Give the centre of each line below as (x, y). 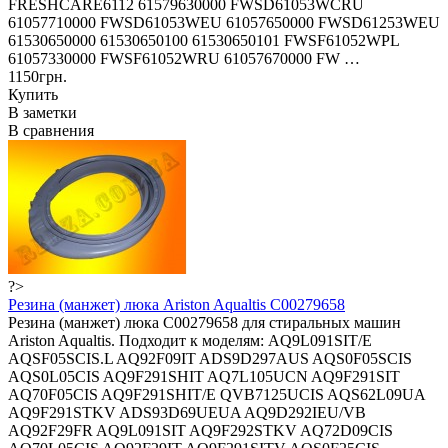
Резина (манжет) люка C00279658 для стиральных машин (204, 322)
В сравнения (51, 130)
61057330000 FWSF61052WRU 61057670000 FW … (184, 58)
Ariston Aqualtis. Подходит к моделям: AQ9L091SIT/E (190, 340)
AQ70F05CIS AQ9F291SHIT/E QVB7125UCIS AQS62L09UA (216, 394)
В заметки (42, 112)
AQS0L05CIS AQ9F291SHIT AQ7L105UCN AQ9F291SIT (204, 376)
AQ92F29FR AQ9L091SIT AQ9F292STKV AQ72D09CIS (200, 430)
